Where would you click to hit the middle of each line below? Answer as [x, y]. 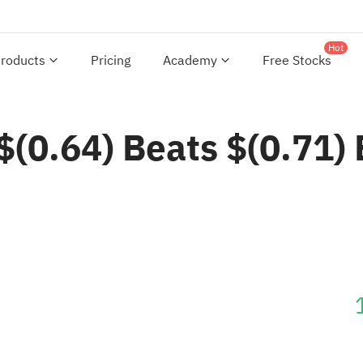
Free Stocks [297, 61]
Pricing [111, 61]
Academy [190, 61]
